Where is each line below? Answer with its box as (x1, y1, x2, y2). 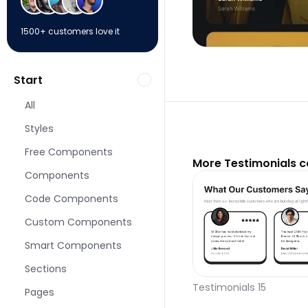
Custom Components (25, 215, 132, 229)
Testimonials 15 (192, 280, 266, 294)
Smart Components (25, 239, 122, 252)
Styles (25, 122, 54, 135)
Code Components (25, 192, 118, 206)
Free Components (25, 145, 113, 159)
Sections (25, 262, 67, 276)
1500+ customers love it (21, 26, 120, 37)
